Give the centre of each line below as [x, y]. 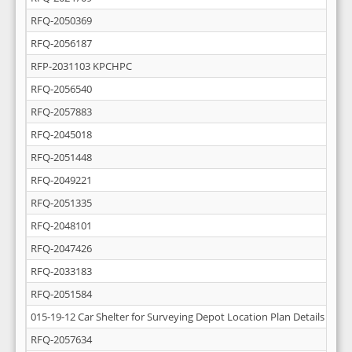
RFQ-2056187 [61, 43]
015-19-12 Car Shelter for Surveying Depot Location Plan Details [178, 317]
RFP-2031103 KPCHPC [81, 66]
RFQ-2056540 [61, 89]
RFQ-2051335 [61, 203]
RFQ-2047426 [61, 248]
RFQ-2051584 [61, 294]
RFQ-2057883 [61, 112]
